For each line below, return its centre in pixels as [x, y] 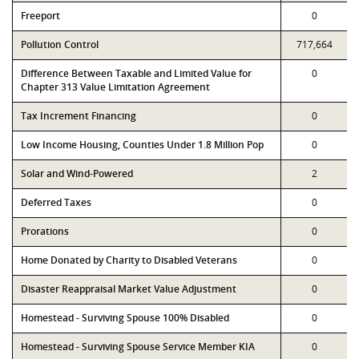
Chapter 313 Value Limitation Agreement [115, 87]
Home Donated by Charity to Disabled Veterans [129, 260]
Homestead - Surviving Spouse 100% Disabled [125, 318]
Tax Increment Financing [79, 116]
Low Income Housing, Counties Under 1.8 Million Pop [142, 145]
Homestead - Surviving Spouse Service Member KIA [138, 347]
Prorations [45, 231]
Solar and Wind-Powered [77, 173]
